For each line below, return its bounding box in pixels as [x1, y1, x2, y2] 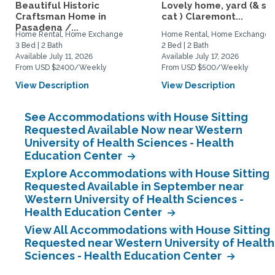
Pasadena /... [15, 22, 79, 33]
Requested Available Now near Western [25, 123, 242, 136]
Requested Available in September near [25, 180, 244, 193]
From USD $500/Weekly [161, 63, 249, 72]
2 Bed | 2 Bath [161, 41, 209, 50]
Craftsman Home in [15, 11, 106, 22]
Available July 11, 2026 [15, 52, 93, 61]
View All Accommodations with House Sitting [25, 223, 270, 236]
